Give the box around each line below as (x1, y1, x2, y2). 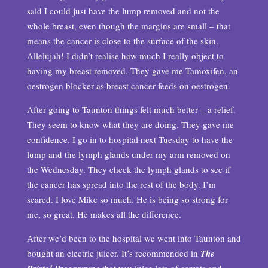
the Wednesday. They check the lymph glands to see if (26, 163, 230, 175)
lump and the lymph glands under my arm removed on (26, 148, 230, 160)
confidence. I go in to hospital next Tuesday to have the (26, 133, 233, 145)
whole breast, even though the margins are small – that (26, 20, 230, 32)
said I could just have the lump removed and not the (26, 5, 220, 17)
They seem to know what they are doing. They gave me (26, 118, 234, 130)
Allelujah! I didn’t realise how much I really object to (26, 50, 224, 62)
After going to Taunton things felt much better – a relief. (26, 103, 236, 115)
